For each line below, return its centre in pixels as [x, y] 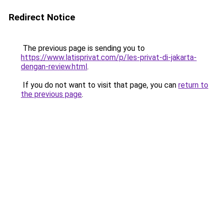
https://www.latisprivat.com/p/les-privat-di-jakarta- [109, 57]
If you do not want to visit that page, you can [100, 85]
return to [193, 85]
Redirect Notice [42, 17]
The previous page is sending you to [83, 48]
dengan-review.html [54, 67]
